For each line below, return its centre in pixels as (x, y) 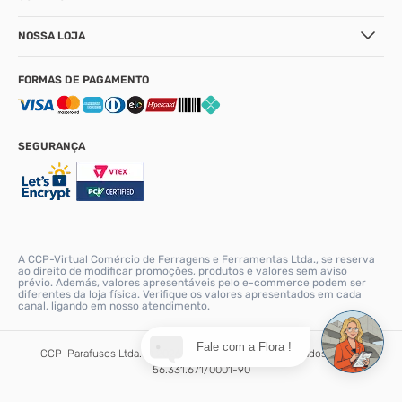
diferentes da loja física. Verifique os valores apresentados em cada (190, 294)
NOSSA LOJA (52, 35)
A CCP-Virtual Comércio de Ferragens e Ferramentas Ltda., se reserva (197, 259)
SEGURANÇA (52, 146)
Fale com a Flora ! (244, 346)
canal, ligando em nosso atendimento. (114, 306)
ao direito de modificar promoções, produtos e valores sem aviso (183, 271)
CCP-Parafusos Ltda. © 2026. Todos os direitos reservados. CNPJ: (201, 353)
